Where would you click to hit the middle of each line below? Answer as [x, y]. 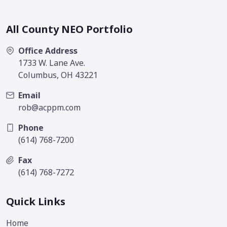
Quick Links [36, 202]
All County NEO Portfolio [69, 29]
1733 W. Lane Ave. [52, 63]
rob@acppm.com [49, 108]
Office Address [48, 51]
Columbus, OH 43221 [58, 75]
